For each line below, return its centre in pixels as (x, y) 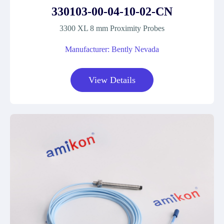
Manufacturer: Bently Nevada (112, 49)
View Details (112, 80)
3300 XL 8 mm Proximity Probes (112, 28)
